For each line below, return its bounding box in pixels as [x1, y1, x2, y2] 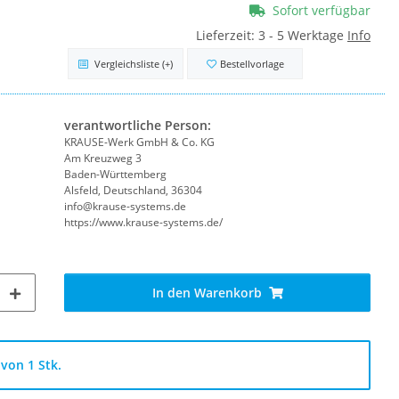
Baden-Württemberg [64, 166, 167, 182]
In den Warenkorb [151, 283, 262, 301]
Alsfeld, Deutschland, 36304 [64, 182, 202, 198]
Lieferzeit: [196, 27, 258, 45]
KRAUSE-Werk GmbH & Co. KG [64, 134, 215, 150]
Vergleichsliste [94, 57, 162, 71]
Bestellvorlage [219, 57, 284, 71]
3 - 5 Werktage [258, 27, 347, 45]
